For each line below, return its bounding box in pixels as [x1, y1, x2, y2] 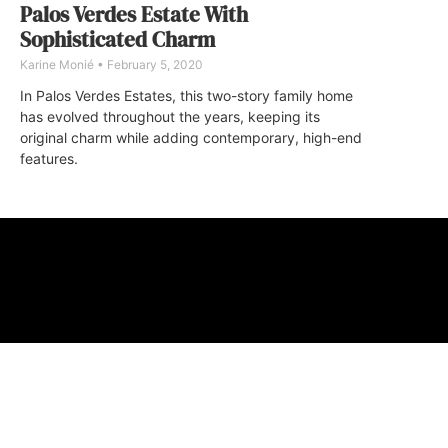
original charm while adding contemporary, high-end [20, 128, 362, 146]
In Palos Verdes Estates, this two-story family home [20, 86, 353, 104]
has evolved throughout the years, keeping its [20, 107, 320, 125]
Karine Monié [20, 56, 97, 72]
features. [20, 149, 78, 167]
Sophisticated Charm [20, 24, 215, 54]
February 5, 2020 [104, 56, 203, 72]
